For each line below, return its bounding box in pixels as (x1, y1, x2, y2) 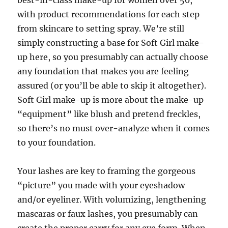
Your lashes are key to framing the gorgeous (17, 166, 196, 176)
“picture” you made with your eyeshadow (17, 180, 185, 190)
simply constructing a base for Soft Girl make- (17, 38, 205, 48)
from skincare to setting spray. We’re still (17, 23, 185, 34)
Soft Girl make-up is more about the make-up (17, 95, 204, 105)
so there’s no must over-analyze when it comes (17, 123, 210, 133)
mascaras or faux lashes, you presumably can (17, 209, 198, 219)
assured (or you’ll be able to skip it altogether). (17, 80, 207, 91)
